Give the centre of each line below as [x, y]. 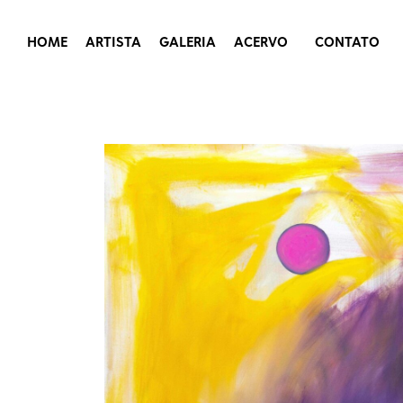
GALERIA [188, 41]
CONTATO [347, 41]
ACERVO [261, 41]
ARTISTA [113, 41]
